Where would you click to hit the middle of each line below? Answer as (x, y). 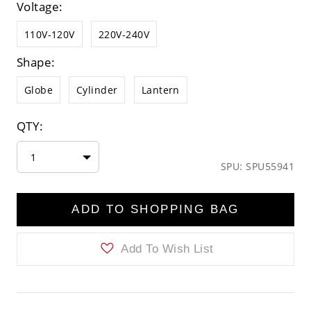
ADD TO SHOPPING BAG (155, 210)
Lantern (160, 90)
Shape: (36, 62)
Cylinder (97, 90)
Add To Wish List (165, 249)
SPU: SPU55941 (258, 167)
